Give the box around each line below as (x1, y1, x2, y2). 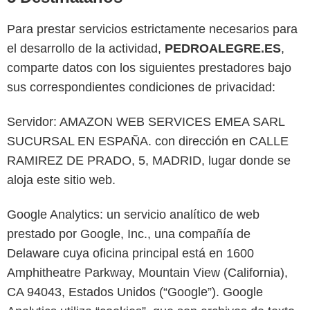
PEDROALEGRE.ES (165, 42, 281, 56)
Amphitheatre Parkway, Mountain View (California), (7, 266, 288, 280)
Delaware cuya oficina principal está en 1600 (7, 246, 254, 261)
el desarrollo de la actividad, (7, 42, 165, 56)
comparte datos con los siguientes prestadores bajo (7, 61, 291, 75)
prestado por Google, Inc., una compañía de (7, 227, 250, 241)
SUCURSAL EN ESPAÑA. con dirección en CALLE (7, 134, 289, 149)
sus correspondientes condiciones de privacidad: (7, 80, 275, 95)
